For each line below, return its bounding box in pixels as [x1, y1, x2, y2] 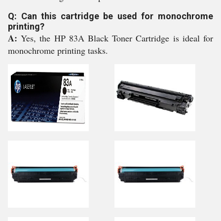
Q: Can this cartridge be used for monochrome [8, 11, 213, 21]
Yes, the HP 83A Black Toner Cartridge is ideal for [21, 32, 214, 44]
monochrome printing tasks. [8, 44, 108, 56]
